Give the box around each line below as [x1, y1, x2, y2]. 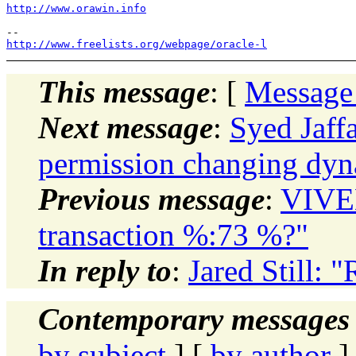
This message [38, 74, 210, 109]
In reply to [38, 253, 172, 288]
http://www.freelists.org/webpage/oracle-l [6, 37, 267, 50]
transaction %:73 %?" [38, 217, 308, 252]
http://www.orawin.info [6, 2, 146, 14]
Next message [38, 110, 213, 145]
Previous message [38, 181, 265, 216]
